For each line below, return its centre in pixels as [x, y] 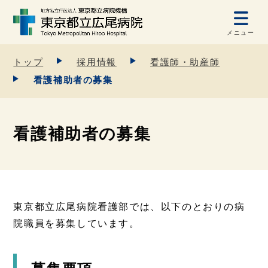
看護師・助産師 [185, 62]
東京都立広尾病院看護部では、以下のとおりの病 [129, 206]
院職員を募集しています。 [77, 223]
